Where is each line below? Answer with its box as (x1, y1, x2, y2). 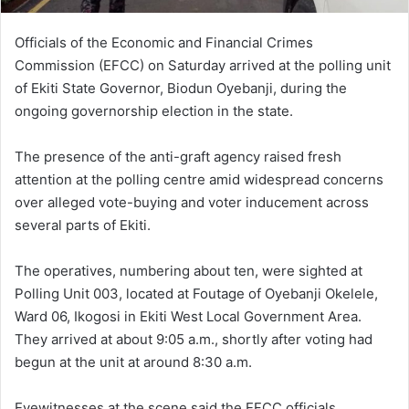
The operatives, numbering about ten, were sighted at (15, 261, 362, 279)
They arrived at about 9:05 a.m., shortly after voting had (15, 330, 372, 348)
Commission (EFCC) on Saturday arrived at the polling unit (15, 56, 391, 74)
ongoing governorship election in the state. (15, 101, 293, 120)
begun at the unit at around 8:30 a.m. (15, 352, 252, 371)
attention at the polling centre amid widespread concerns (15, 170, 383, 188)
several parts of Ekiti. (15, 215, 151, 234)
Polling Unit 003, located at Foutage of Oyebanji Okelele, (15, 284, 378, 302)
